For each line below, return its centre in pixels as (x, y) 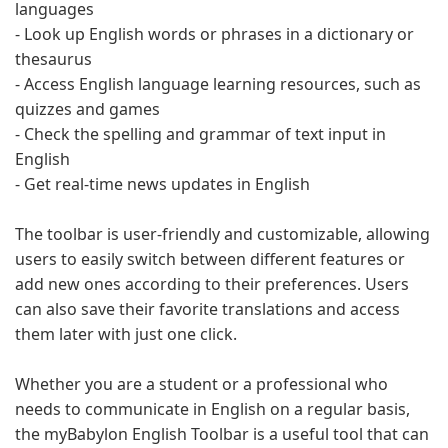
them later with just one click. (126, 334)
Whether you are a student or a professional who (201, 384)
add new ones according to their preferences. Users (212, 284)
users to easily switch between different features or (210, 259)
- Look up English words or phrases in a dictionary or (214, 34)
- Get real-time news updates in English (162, 184)
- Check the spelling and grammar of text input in (200, 134)
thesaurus (53, 59)
